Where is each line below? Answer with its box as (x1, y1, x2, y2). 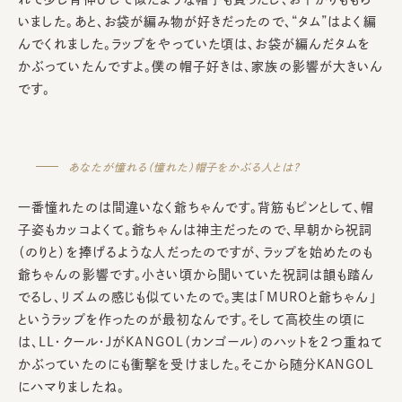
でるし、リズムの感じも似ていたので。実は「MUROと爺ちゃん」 (18, 290, 377, 303)
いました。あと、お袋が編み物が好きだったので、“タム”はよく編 (18, 14, 377, 28)
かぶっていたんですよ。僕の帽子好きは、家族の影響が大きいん (18, 59, 384, 73)
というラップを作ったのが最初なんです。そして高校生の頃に (18, 312, 366, 326)
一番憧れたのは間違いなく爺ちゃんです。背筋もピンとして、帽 (18, 200, 375, 214)
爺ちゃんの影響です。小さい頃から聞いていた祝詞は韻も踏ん (18, 267, 375, 281)
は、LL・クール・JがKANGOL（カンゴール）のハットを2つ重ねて (18, 335, 384, 348)
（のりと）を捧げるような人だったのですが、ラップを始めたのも (18, 245, 374, 258)
